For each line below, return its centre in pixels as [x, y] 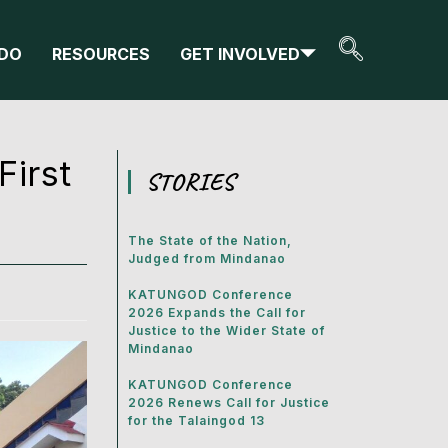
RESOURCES [101, 54]
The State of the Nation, [210, 240]
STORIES [191, 182]
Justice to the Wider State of [227, 330]
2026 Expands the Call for [217, 312]
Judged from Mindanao [207, 258]
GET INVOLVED [240, 54]
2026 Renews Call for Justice [229, 402]
